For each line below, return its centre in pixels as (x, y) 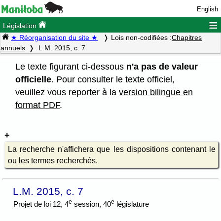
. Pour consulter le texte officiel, (113, 79)
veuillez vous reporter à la (67, 92)
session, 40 (92, 204)
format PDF (38, 105)
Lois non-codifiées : (141, 38)
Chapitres (187, 38)
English (207, 9)
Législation (21, 26)
